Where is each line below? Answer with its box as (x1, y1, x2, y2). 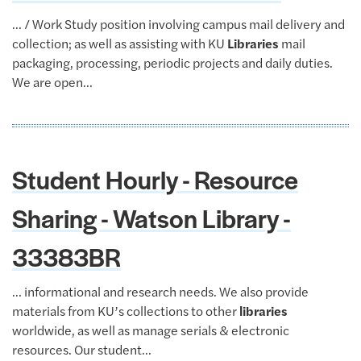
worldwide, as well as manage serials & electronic (12, 321, 289, 339)
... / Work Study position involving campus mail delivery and (12, 15, 345, 33)
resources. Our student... (12, 340, 151, 359)
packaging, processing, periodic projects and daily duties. (12, 53, 333, 72)
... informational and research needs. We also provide (12, 282, 309, 301)
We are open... (12, 73, 93, 91)
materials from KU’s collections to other (12, 301, 239, 320)
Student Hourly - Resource (12, 161, 298, 197)
